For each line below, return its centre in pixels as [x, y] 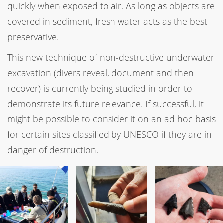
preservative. [33, 37]
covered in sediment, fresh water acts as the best [107, 21]
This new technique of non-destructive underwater [111, 57]
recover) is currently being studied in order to [100, 88]
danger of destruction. [53, 150]
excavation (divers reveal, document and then [101, 72]
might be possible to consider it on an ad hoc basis [111, 119]
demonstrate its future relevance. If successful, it [106, 103]
